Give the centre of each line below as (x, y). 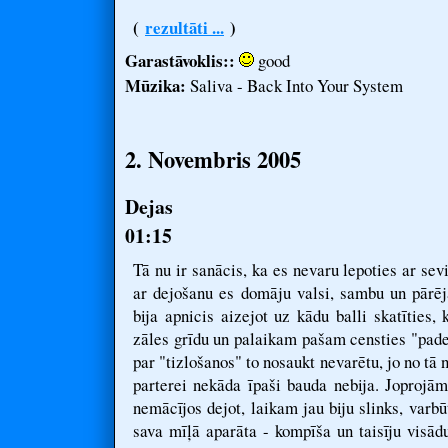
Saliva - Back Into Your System (294, 85)
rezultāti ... (184, 27)
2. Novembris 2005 (213, 159)
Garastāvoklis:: (180, 60)
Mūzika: (155, 85)
